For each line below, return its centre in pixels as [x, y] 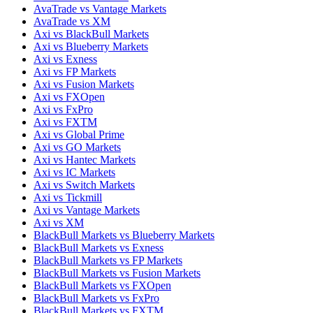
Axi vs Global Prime [79, 134]
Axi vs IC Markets [74, 172]
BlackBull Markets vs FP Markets [108, 260]
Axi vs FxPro [63, 109]
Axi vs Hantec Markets [85, 159]
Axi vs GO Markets [77, 147]
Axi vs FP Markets [75, 71]
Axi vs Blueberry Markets [91, 46]
